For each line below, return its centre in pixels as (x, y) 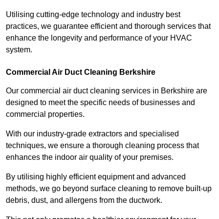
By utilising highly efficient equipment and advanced (96, 177)
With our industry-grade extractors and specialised (92, 134)
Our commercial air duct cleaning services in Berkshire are (107, 91)
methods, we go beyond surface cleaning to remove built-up (109, 189)
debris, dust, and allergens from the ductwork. (85, 200)
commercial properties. (46, 114)
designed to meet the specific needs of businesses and (100, 103)
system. (19, 50)
